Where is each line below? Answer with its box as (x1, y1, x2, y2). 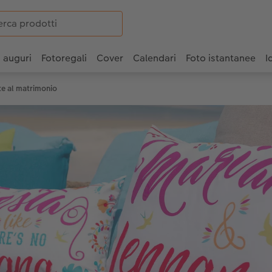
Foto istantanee (186, 51, 256, 66)
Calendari (133, 51, 176, 66)
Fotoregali (41, 51, 87, 66)
